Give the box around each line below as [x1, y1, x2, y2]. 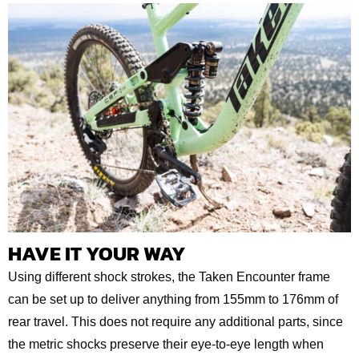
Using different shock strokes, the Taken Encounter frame [8, 269, 330, 284]
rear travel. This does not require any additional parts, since [8, 314, 343, 329]
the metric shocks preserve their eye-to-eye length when [8, 337, 324, 351]
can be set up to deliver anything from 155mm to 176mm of [8, 292, 338, 306]
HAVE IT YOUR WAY [8, 237, 186, 268]
